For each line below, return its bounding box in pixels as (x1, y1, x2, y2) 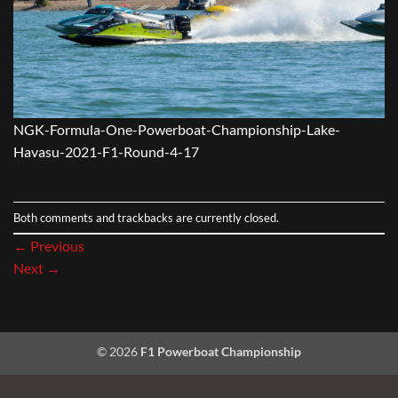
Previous (28, 237, 84, 255)
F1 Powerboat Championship (140, 344, 301, 360)
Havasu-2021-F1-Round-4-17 (13, 142, 199, 160)
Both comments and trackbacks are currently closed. (13, 210, 279, 225)
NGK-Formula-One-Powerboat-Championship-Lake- (13, 120, 340, 138)
